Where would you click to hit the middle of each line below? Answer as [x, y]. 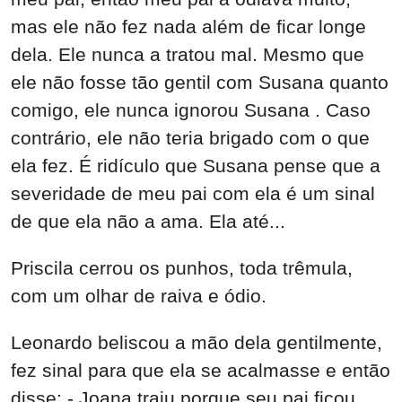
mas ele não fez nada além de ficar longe [188, 27]
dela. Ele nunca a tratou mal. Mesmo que [188, 55]
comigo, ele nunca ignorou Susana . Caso [191, 110]
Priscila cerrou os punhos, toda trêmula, [182, 267]
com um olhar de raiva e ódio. [139, 295]
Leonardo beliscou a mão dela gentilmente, [197, 342]
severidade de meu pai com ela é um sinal [193, 194]
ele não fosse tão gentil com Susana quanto [200, 83]
